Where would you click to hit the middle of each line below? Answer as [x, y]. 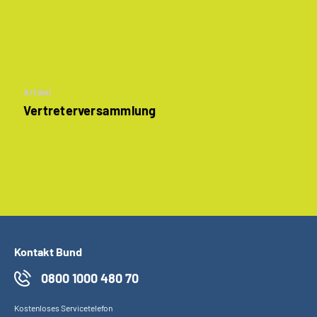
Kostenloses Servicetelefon [63, 307]
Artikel [38, 92]
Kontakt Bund [48, 251]
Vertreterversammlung [90, 110]
